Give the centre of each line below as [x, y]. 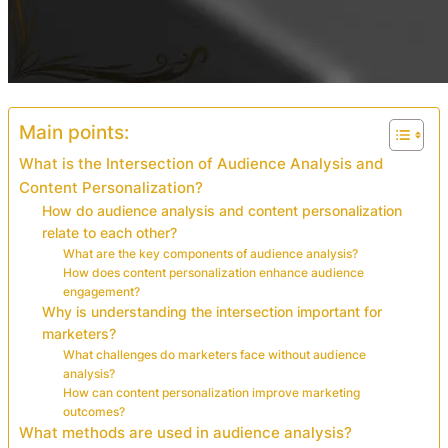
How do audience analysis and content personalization [222, 210]
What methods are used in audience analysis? [185, 432]
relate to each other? [110, 232]
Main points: [74, 131]
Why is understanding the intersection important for [212, 311]
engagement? [101, 291]
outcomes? [93, 411]
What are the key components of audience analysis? [210, 253]
